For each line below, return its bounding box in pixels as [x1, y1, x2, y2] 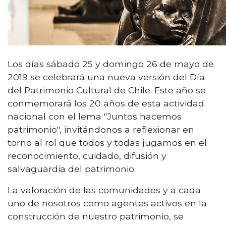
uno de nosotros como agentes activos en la [8, 197, 207, 208]
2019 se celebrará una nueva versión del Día [8, 71, 205, 82]
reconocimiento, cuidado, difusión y [8, 150, 166, 161]
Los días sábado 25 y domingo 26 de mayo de [8, 58, 214, 69]
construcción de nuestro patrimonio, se [8, 210, 184, 221]
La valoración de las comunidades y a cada [8, 184, 201, 195]
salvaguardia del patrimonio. [8, 163, 136, 174]
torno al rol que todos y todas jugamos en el [8, 137, 207, 148]
